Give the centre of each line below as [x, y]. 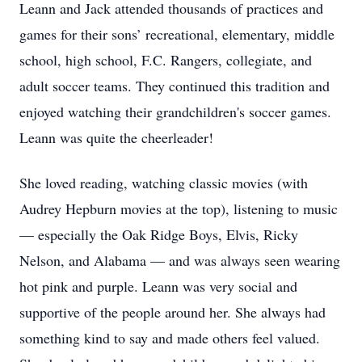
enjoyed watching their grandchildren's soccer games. [175, 112]
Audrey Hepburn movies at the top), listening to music [179, 208]
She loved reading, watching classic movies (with [164, 183]
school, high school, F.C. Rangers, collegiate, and [166, 60]
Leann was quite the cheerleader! [116, 137]
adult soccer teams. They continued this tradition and [175, 86]
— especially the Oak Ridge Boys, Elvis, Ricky [159, 234]
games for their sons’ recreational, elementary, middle [177, 34]
